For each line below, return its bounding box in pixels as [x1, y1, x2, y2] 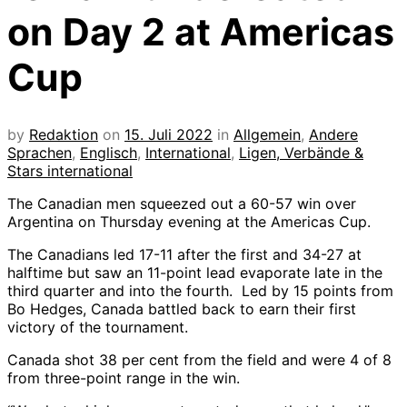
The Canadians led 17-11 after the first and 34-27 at [7, 244, 362, 263]
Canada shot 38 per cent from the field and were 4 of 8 [7, 350, 392, 369]
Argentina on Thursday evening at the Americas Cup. [7, 212, 371, 231]
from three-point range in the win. [7, 368, 240, 387]
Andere [309, 124, 358, 144]
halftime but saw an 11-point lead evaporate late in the [7, 263, 382, 282]
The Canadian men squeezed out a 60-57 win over [7, 194, 356, 213]
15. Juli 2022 [124, 124, 213, 144]
